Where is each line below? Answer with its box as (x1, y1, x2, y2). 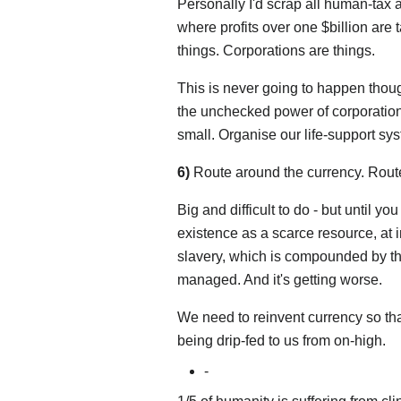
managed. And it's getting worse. (177, 272, 382, 288)
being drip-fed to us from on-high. (177, 333, 386, 349)
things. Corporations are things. (177, 43, 375, 59)
